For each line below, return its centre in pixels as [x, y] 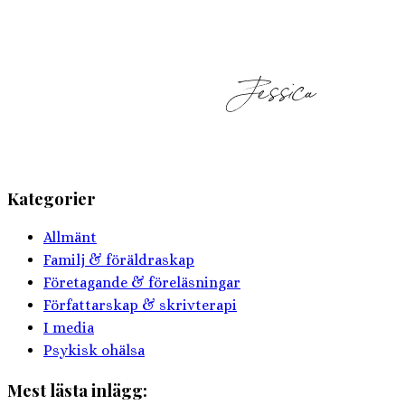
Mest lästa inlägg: [77, 390]
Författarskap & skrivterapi [140, 306]
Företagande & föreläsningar [142, 283]
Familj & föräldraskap [119, 260]
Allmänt [70, 238]
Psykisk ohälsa [94, 351]
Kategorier [52, 198]
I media [69, 328]
